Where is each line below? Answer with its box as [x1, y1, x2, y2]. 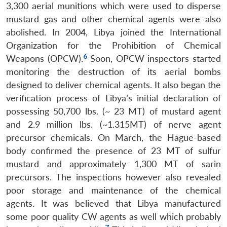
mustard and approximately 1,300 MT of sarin [6, 158, 221, 169]
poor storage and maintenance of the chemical [6, 184, 221, 196]
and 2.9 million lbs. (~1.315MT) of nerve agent [6, 119, 221, 130]
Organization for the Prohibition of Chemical [6, 40, 221, 51]
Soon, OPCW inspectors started [87, 53, 221, 64]
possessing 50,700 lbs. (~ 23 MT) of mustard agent [6, 105, 221, 117]
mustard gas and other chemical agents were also [6, 13, 221, 24]
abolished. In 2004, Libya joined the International [6, 26, 221, 37]
